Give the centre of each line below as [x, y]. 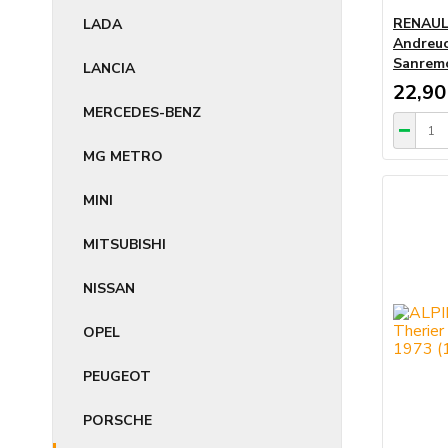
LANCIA [109, 68]
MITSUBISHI [124, 244]
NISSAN [109, 288]
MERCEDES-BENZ [142, 112]
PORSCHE [117, 420]
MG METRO [123, 156]
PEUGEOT [117, 376]
